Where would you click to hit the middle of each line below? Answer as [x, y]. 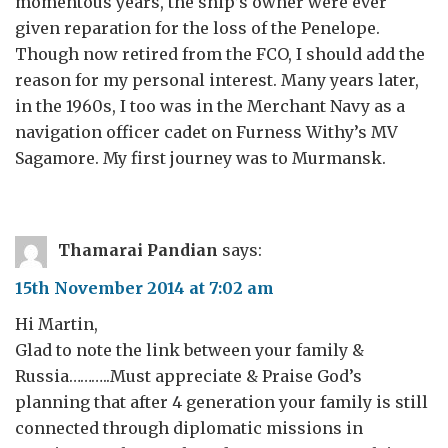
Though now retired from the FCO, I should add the [220, 54]
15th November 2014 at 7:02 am [144, 288]
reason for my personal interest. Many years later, [217, 80]
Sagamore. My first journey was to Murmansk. [200, 158]
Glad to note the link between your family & [189, 350]
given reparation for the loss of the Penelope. [197, 28]
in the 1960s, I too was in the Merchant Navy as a [210, 106]
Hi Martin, [56, 324]
